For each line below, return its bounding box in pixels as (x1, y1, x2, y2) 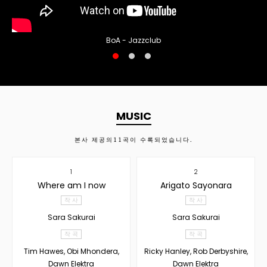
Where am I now (37, 179, 105, 191)
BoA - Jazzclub (106, 35, 161, 45)
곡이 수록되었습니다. (123, 136, 193, 142)
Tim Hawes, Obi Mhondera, (23, 246, 119, 256)
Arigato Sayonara (160, 179, 232, 191)
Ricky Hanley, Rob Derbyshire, (144, 246, 248, 256)
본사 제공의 (74, 136, 113, 142)
